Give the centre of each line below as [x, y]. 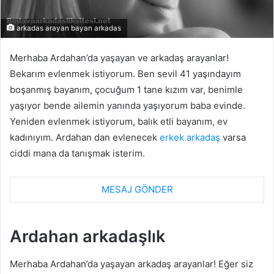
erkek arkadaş [190, 137]
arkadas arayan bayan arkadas [68, 28]
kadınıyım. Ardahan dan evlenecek [85, 137]
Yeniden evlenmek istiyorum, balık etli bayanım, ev [119, 121]
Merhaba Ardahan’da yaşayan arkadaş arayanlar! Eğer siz [131, 264]
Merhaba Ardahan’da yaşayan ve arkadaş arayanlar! [119, 57]
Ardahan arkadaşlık [87, 237]
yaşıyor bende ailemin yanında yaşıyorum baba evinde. [128, 105]
